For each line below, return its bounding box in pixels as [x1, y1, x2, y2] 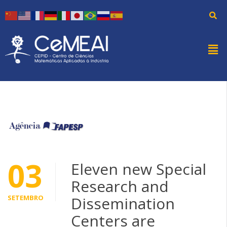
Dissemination [71, 193, 175, 214]
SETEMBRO [8, 193, 44, 202]
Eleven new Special [71, 158, 206, 179]
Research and [71, 175, 169, 197]
